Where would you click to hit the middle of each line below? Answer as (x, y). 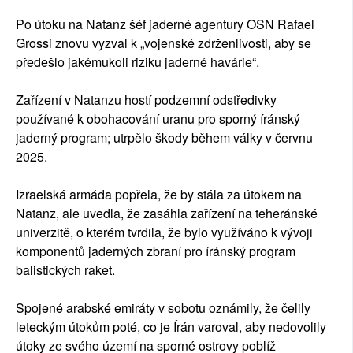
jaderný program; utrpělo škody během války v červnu (164, 138)
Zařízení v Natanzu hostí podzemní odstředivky (146, 100)
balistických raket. (65, 270)
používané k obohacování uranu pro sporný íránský (158, 119)
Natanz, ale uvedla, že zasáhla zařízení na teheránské (167, 214)
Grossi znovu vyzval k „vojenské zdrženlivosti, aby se (163, 43)
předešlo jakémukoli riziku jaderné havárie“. (137, 62)
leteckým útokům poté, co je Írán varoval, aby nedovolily (171, 327)
